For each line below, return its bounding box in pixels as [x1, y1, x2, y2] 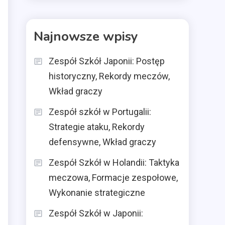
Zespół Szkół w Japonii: [49, 208, 143, 218]
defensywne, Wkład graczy [49, 137, 156, 147]
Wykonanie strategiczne [49, 187, 145, 198]
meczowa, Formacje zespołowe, [49, 172, 178, 183]
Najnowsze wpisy [34, 28, 138, 45]
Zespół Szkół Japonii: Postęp [49, 56, 165, 66]
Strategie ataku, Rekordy [49, 122, 145, 132]
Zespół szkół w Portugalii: [49, 106, 151, 117]
